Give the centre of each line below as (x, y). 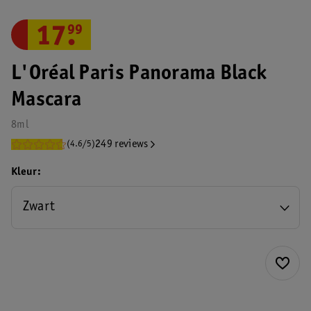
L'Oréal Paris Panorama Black (139, 74)
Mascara (47, 101)
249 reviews (122, 144)
